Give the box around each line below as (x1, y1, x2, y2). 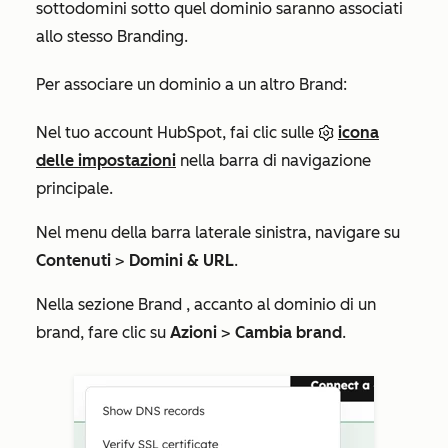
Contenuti (36, 250, 111, 270)
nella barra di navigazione (176, 150, 371, 170)
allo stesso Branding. (36, 26, 188, 46)
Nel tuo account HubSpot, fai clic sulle (36, 122, 318, 142)
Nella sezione (36, 294, 138, 314)
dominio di (274, 294, 354, 314)
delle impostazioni (36, 150, 176, 170)
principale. (36, 178, 113, 198)
